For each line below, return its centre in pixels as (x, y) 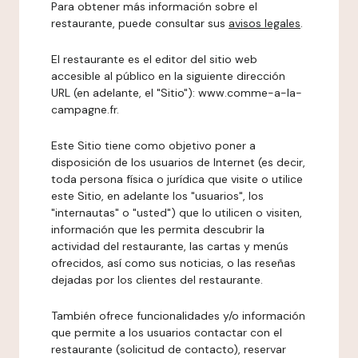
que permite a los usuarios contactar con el (167, 332)
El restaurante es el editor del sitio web (154, 59)
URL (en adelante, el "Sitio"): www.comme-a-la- (177, 93)
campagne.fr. (85, 109)
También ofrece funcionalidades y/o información (178, 316)
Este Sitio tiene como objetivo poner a (153, 145)
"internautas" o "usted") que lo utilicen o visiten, (177, 213)
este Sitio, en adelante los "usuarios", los (157, 196)
